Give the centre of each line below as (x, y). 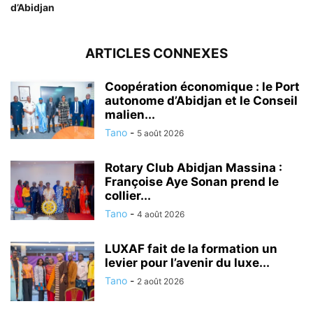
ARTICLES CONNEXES (156, 53)
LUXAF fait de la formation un (191, 248)
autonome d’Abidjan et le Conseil (201, 100)
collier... (128, 195)
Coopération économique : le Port (202, 86)
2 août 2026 (160, 281)
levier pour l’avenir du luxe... (187, 262)
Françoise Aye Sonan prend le (192, 181)
